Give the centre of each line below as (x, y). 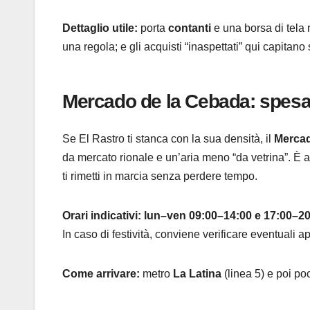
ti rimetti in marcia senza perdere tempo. (160, 176)
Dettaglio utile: (100, 28)
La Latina (197, 273)
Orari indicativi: (102, 215)
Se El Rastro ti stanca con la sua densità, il (168, 138)
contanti (190, 28)
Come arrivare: (101, 273)
